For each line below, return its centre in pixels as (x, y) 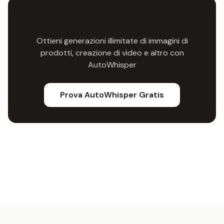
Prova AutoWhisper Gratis (112, 95)
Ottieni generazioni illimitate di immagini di (112, 41)
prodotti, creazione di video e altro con (112, 53)
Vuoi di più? (112, 20)
